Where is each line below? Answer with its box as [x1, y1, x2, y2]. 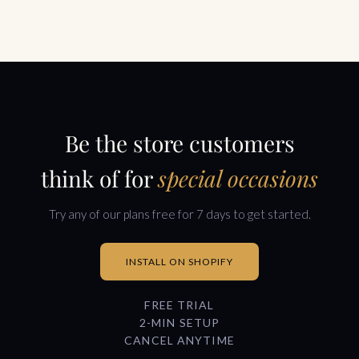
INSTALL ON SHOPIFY [126, 255, 233, 268]
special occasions [158, 163, 318, 193]
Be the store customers [64, 127, 295, 158]
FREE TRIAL [144, 297, 215, 312]
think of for [41, 163, 158, 193]
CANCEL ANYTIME [124, 333, 235, 347]
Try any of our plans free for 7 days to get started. [48, 206, 311, 221]
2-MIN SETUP [139, 315, 220, 329]
